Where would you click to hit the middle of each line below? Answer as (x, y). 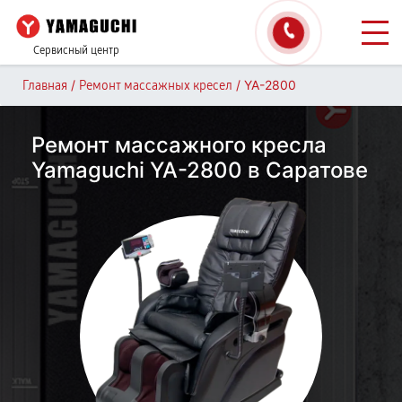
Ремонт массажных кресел (156, 86)
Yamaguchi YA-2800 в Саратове (200, 170)
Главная (45, 86)
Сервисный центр (76, 50)
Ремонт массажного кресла (179, 145)
